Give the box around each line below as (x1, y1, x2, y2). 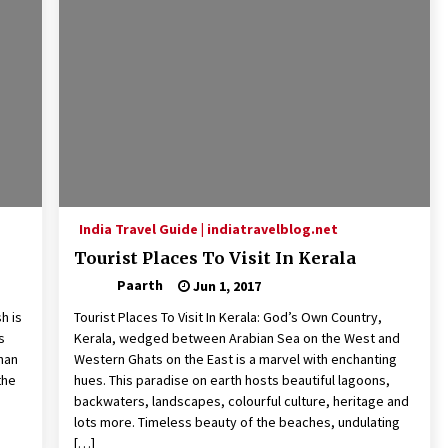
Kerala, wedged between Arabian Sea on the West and (73, 329, 400, 348)
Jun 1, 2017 (189, 276, 261, 295)
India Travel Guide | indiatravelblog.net (78, 220, 338, 239)
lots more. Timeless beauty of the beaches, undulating (73, 413, 400, 432)
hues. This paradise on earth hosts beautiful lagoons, (73, 371, 390, 390)
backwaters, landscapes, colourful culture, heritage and (73, 392, 409, 411)
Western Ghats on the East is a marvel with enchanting (73, 350, 397, 369)
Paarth (116, 276, 163, 295)
